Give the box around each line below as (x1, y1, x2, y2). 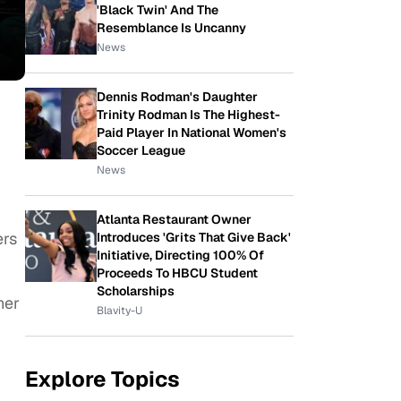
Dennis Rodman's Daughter (97, 89, 258, 105)
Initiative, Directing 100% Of (97, 247, 264, 263)
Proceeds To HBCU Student (97, 265, 258, 281)
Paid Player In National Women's (97, 124, 286, 141)
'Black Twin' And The (97, 2, 218, 18)
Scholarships (97, 283, 175, 299)
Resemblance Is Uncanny (97, 20, 246, 36)
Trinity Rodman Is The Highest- (97, 107, 280, 123)
